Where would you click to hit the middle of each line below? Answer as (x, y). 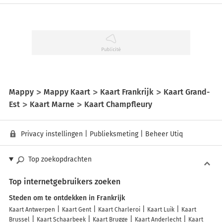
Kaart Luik (161, 210)
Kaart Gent (77, 210)
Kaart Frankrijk (127, 92)
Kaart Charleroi (119, 210)
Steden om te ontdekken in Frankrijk (67, 198)
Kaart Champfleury (118, 104)
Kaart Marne (52, 104)
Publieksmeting (114, 134)
